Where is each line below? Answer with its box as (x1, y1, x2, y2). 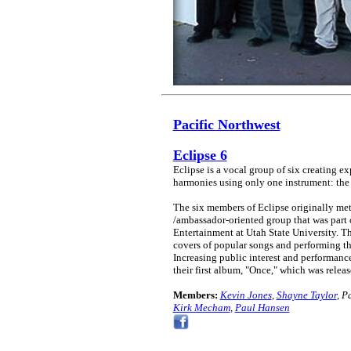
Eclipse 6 (172, 147, 227, 163)
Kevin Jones (219, 288, 272, 301)
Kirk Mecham (172, 301, 230, 313)
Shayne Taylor (276, 288, 337, 301)
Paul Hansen (234, 301, 290, 313)
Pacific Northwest (172, 116, 280, 132)
